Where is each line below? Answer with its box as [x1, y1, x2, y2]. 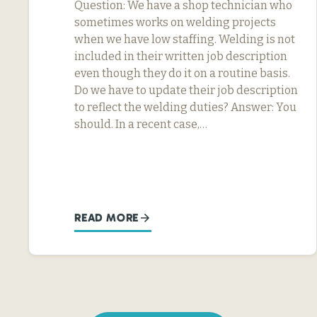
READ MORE [74, 210, 139, 224]
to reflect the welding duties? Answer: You [74, 100, 296, 114]
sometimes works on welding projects [74, 15, 276, 29]
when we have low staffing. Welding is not [74, 32, 295, 46]
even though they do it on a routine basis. [74, 66, 290, 80]
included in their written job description [74, 49, 287, 63]
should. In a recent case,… [74, 117, 207, 131]
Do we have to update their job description [74, 83, 298, 97]
